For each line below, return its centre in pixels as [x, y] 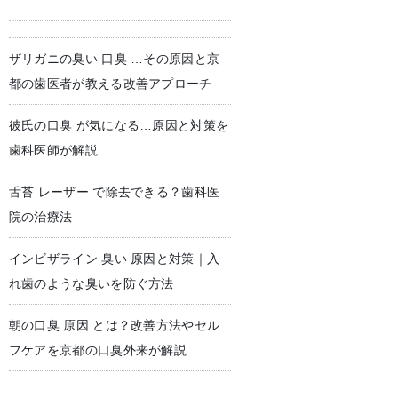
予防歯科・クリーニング [182, 67]
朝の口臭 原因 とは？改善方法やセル [114, 325]
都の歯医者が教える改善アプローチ [110, 84]
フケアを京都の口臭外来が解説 [98, 350]
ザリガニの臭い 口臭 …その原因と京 [114, 59]
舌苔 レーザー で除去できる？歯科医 [114, 192]
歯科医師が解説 [53, 150]
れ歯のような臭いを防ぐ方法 [91, 283]
